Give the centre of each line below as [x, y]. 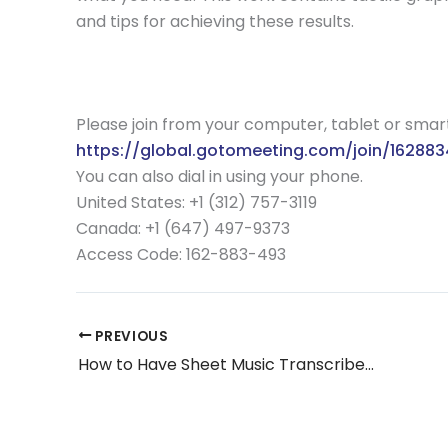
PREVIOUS [130, 336]
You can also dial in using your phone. [219, 176]
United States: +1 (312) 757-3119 [198, 202]
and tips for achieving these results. [215, 21]
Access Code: [131, 254]
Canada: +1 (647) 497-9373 [183, 228]
